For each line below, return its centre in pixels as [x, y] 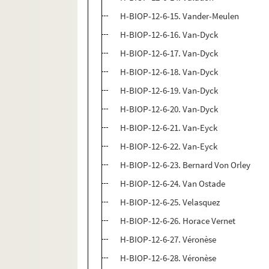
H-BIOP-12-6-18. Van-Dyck [169, 72]
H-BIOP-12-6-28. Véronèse [168, 258]
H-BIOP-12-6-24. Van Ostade [173, 184]
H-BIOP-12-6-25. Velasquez [170, 202]
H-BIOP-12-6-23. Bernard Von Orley [186, 165]
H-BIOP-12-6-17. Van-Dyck [169, 53]
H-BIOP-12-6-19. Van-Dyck [169, 91]
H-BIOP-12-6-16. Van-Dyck [169, 35]
